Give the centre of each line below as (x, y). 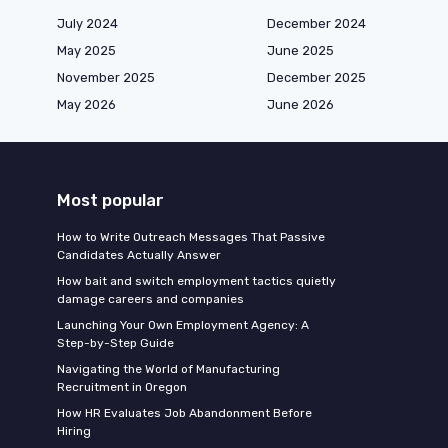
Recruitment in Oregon (122, 387)
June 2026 (300, 105)
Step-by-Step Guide (115, 343)
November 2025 (106, 78)
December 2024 (316, 24)
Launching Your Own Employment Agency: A (183, 325)
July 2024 (87, 24)
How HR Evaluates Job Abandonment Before (184, 413)
